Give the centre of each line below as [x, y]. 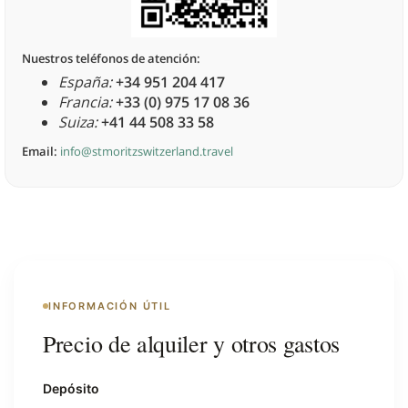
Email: [40, 152]
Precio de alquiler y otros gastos [192, 343]
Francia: [85, 102]
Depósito [71, 388]
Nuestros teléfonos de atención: [111, 59]
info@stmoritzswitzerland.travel [147, 152]
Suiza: [78, 122]
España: [85, 82]
